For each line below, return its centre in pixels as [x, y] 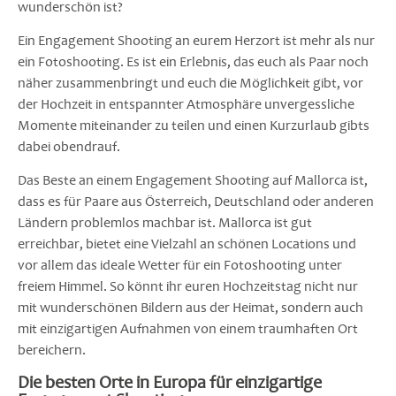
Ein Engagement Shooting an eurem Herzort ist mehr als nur [196, 40]
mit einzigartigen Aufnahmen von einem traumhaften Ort [188, 329]
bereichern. [52, 350]
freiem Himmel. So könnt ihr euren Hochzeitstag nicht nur [188, 287]
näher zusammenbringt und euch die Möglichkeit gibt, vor [190, 83]
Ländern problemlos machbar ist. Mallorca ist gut [165, 223]
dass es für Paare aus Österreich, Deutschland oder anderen [196, 202]
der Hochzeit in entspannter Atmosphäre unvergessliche [186, 104]
